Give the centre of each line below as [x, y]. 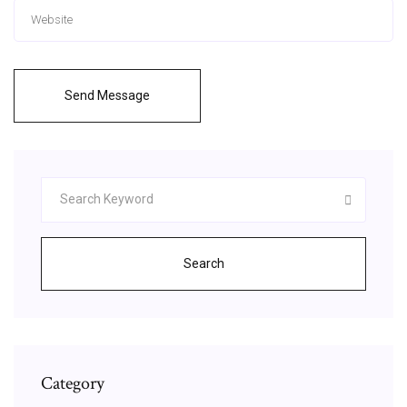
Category [73, 383]
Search [203, 263]
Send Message [107, 95]
